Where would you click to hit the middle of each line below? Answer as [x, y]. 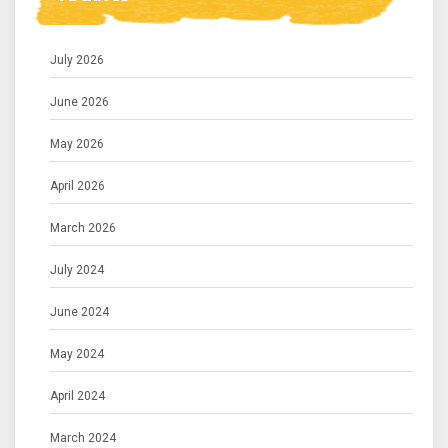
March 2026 [83, 228]
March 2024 [83, 438]
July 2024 [77, 270]
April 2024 [77, 396]
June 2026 [79, 102]
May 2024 [77, 354]
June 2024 [79, 312]
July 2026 [77, 60]
